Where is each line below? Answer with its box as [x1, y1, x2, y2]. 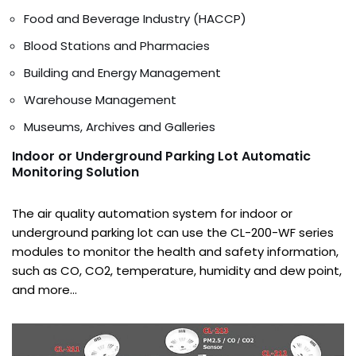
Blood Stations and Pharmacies [24, 37, 210, 55]
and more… [12, 281, 77, 299]
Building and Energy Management [24, 64, 221, 82]
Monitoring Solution [12, 163, 139, 182]
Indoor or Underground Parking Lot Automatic [12, 147, 311, 166]
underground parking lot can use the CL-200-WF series [12, 224, 334, 242]
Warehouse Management [24, 91, 176, 109]
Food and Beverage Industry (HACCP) [24, 10, 246, 28]
